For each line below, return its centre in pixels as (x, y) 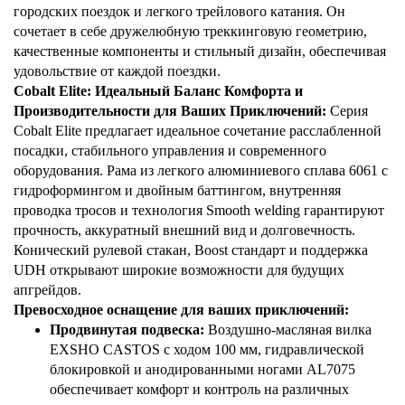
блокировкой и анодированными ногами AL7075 (202, 369)
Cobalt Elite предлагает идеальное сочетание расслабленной (198, 131)
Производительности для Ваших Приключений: (170, 111)
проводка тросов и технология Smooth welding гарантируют (199, 210)
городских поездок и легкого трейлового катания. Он (179, 11)
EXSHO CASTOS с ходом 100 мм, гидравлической (207, 349)
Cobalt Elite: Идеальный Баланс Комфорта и (158, 91)
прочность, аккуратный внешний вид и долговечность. (184, 230)
